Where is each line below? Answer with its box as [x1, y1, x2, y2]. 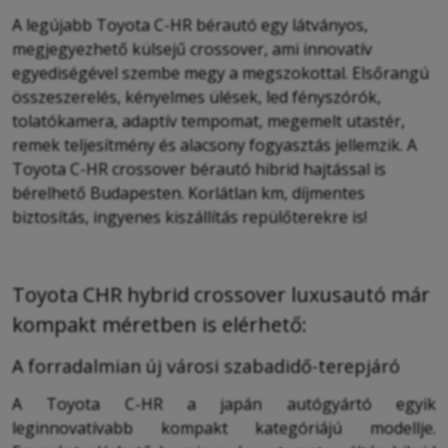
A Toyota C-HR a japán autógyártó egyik [12, 393, 436, 416]
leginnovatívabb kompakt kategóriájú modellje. [12, 417, 436, 440]
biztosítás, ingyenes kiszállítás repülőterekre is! [12, 205, 367, 228]
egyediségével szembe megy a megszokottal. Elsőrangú [12, 61, 429, 84]
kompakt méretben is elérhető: [12, 310, 307, 338]
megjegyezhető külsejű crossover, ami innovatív [12, 37, 372, 60]
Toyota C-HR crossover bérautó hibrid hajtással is [12, 157, 386, 180]
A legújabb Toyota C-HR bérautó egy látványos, [12, 13, 368, 36]
